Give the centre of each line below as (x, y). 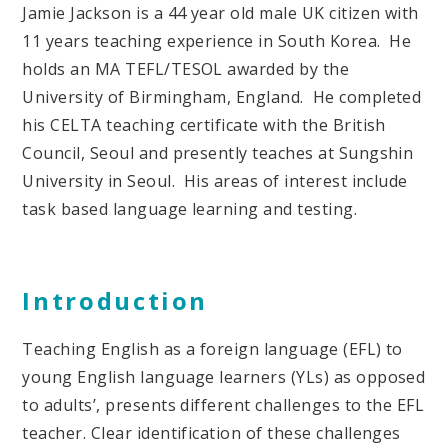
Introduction (115, 300)
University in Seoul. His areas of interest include (215, 181)
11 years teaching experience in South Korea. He (217, 41)
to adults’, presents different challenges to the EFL (223, 404)
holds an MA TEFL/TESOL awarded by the (186, 69)
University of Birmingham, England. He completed (222, 97)
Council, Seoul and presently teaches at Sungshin (218, 153)
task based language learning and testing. (190, 209)
